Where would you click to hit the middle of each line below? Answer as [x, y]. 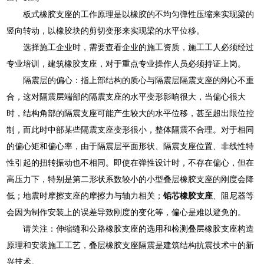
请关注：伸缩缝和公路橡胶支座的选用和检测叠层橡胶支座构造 [139, 229]
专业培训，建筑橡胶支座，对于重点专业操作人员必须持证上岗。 [126, 64]
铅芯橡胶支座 [188, 196]
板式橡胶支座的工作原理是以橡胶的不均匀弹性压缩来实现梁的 [139, 14]
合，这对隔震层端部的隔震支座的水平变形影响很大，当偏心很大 [126, 97]
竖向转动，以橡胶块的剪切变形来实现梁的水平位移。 [106, 31]
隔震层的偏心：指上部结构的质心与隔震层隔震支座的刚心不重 [139, 80]
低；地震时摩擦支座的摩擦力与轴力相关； [85, 196]
